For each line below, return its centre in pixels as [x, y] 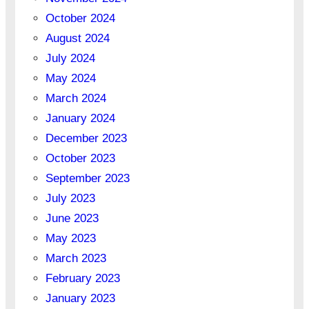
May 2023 [70, 239]
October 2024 [80, 19]
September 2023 [87, 179]
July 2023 [70, 199]
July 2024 [70, 59]
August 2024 [77, 39]
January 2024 [80, 119]
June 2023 [72, 219]
